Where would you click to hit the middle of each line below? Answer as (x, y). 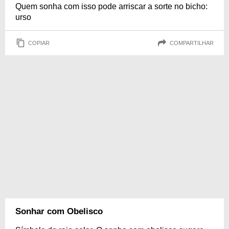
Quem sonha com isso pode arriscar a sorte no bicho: (111, 6)
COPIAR (39, 43)
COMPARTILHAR (192, 43)
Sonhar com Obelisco (59, 211)
